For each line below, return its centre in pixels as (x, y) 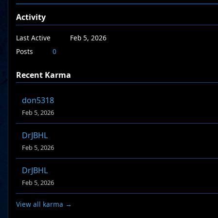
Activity (31, 17)
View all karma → (44, 204)
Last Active (33, 37)
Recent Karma (44, 75)
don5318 (38, 100)
